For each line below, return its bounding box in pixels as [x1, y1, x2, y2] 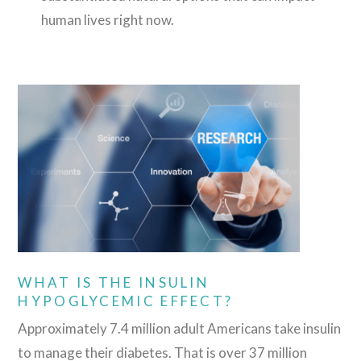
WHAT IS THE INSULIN [18, 273, 210, 291]
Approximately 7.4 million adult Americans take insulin [18, 320, 342, 338]
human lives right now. [40, 11, 174, 29]
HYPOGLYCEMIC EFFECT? [18, 292, 234, 309]
